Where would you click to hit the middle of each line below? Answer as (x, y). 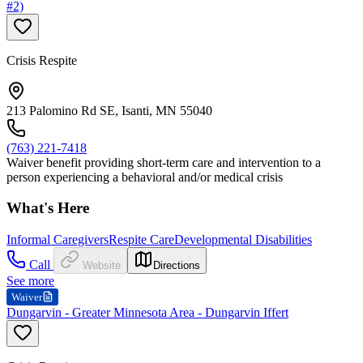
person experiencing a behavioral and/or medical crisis (145, 177)
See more (30, 280)
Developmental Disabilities (243, 239)
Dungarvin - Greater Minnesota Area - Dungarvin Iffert (147, 312)
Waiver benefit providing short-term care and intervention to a (164, 162)
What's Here (48, 208)
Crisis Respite (42, 60)
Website (102, 265)
